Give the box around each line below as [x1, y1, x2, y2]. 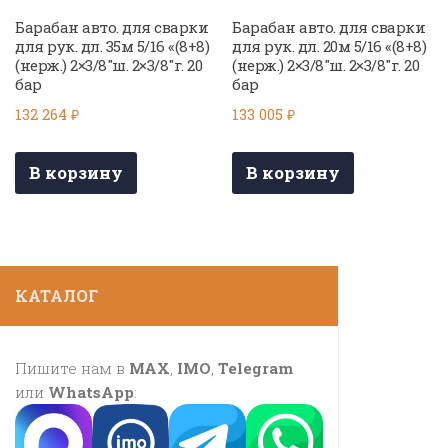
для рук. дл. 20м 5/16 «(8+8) [232, 36, 427, 57]
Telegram [218, 357, 293, 378]
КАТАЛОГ [15, 284, 98, 306]
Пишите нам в [15, 357, 129, 378]
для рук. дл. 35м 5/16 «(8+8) [15, 36, 209, 57]
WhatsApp [48, 381, 134, 402]
